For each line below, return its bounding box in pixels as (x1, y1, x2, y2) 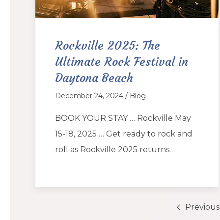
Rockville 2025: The (55, 38, 160, 53)
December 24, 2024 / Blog (55, 91, 146, 100)
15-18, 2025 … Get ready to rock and (55, 129, 192, 138)
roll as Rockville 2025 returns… (55, 144, 175, 154)
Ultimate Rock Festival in (55, 54, 188, 69)
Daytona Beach (55, 70, 133, 85)
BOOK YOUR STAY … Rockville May (55, 113, 191, 123)
